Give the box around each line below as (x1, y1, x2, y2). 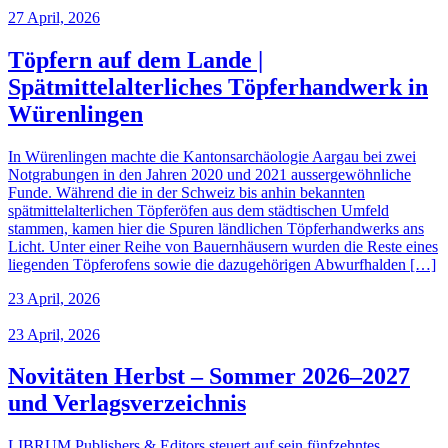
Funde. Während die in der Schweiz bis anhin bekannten (8, 183, 365, 201)
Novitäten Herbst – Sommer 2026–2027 (8, 363, 410, 390)
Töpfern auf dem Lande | (8, 46, 263, 73)
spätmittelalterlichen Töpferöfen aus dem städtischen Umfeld (8, 201, 389, 219)
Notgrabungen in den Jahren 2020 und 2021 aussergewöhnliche (8, 165, 411, 183)
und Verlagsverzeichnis (8, 390, 246, 417)
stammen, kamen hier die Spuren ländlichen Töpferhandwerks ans (8, 219, 424, 237)
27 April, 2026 (8, 8, 100, 26)
